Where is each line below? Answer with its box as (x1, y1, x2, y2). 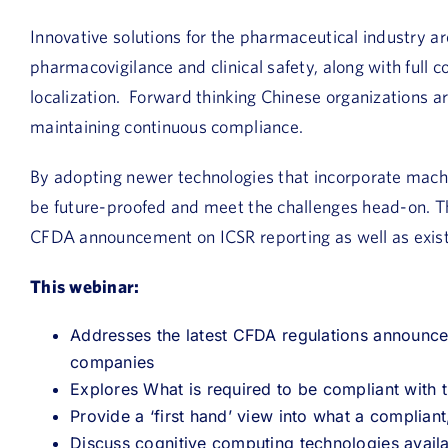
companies (70, 352, 155, 372)
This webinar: (30, 276, 140, 297)
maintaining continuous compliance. (30, 116, 304, 137)
